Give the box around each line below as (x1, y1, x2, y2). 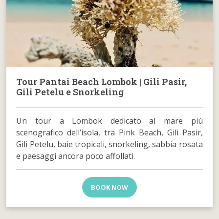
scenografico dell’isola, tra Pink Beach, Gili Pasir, (16, 127, 203, 138)
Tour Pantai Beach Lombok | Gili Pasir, (16, 75, 187, 88)
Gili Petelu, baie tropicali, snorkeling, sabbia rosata (16, 138, 203, 150)
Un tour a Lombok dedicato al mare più (16, 115, 203, 126)
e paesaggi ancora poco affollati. (16, 150, 135, 161)
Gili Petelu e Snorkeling (16, 86, 124, 98)
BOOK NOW (90, 182, 128, 192)
